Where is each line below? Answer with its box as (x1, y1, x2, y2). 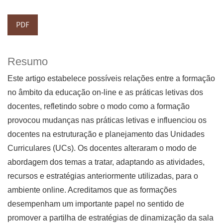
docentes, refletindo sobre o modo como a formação (7, 102, 190, 111)
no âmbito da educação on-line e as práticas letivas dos (7, 88, 203, 97)
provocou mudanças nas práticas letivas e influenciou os (7, 116, 207, 125)
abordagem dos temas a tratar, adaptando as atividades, (7, 158, 205, 167)
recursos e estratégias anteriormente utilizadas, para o (7, 172, 198, 181)
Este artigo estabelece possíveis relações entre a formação (7, 74, 215, 83)
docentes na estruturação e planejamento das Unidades (7, 130, 205, 139)
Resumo (7, 55, 48, 68)
